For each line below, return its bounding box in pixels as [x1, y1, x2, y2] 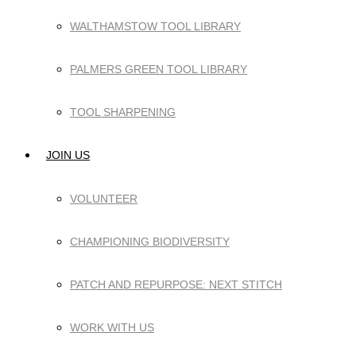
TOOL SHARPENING [70, 106, 176, 118]
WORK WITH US [70, 321, 154, 334]
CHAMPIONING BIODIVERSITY [70, 235, 230, 248]
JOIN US [46, 149, 90, 161]
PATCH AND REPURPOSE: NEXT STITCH [70, 278, 282, 291]
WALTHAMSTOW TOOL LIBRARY [70, 20, 241, 33]
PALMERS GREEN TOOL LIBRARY [70, 63, 247, 75]
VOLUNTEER [70, 192, 137, 205]
